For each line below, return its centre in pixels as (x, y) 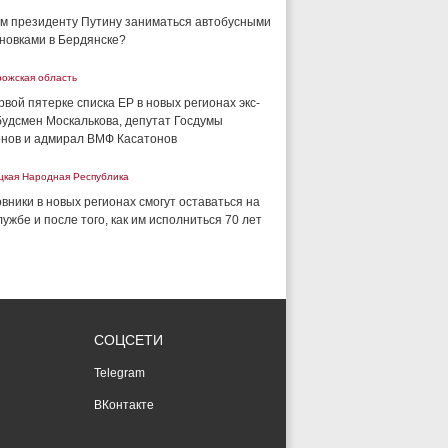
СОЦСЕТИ (128, 340)
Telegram (119, 373)
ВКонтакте (124, 405)
